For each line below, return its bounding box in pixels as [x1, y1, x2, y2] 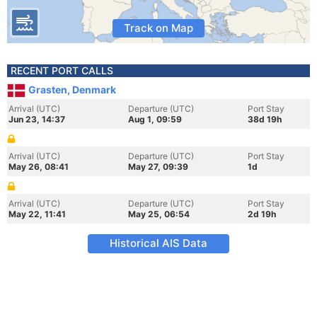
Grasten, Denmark [28, 83, 116, 96]
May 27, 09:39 [128, 161, 188, 172]
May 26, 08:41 [8, 161, 69, 172]
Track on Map [124, 21, 193, 35]
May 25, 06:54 [128, 209, 190, 219]
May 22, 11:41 [8, 209, 66, 219]
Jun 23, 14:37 [8, 114, 65, 125]
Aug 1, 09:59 [128, 114, 182, 125]
